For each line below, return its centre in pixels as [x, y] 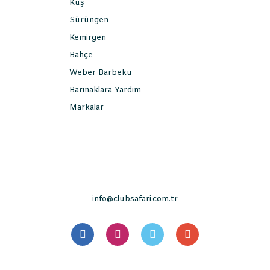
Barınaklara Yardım [105, 90]
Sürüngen [89, 20]
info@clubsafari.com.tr [135, 199]
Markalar [86, 108]
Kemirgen [88, 38]
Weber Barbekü [101, 73]
